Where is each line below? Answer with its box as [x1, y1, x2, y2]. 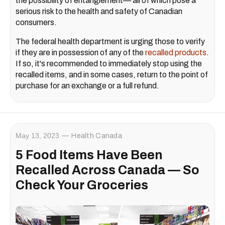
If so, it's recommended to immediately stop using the [16, 59, 202, 68]
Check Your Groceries [16, 178, 148, 192]
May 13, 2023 [16, 131, 59, 140]
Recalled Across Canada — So [16, 163, 199, 177]
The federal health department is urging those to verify [16, 37, 205, 46]
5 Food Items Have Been [16, 148, 163, 162]
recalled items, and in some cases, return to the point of [16, 70, 208, 79]
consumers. [16, 18, 57, 27]
